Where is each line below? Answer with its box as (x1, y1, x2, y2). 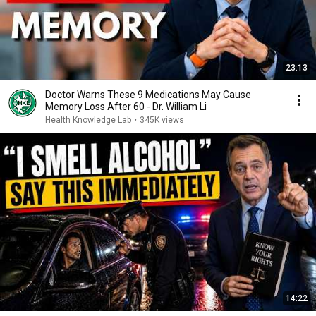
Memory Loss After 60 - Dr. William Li (45, 101, 207, 112)
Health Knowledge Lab (45, 115, 131, 125)
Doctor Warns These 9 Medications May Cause (45, 89, 251, 100)
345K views (140, 115, 184, 125)
